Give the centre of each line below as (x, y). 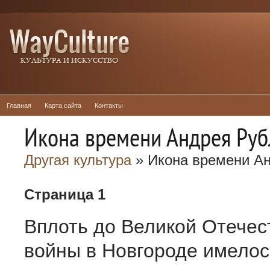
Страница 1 (65, 194)
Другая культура (78, 160)
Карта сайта (63, 105)
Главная (19, 105)
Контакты (109, 105)
